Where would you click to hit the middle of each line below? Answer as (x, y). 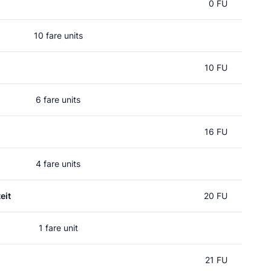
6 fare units (58, 100)
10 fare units (58, 35)
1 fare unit (58, 228)
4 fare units (58, 164)
